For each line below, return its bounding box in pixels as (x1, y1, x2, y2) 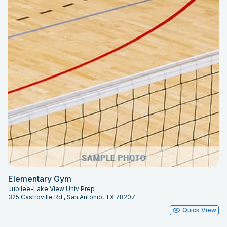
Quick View (182, 206, 216, 214)
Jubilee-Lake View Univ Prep (8, 185, 95, 193)
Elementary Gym (8, 174, 71, 184)
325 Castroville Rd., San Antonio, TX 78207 (8, 193, 135, 201)
